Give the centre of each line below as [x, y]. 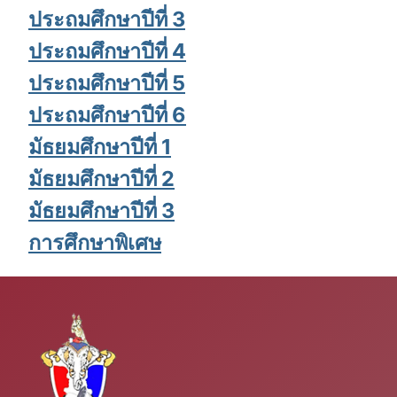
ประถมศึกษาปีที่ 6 [107, 114]
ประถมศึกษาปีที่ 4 [107, 51]
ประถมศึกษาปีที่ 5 [107, 82]
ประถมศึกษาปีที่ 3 [107, 19]
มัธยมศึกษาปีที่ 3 [101, 210]
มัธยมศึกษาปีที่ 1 [100, 146]
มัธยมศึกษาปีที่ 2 [101, 178]
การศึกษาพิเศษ [95, 242]
